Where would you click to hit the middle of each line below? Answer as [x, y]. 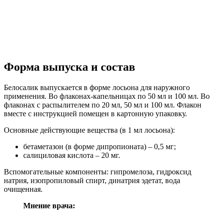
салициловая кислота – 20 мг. [72, 155]
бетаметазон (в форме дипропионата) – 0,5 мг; [100, 146]
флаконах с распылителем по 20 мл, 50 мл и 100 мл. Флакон [103, 105]
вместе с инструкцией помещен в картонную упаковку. [95, 113]
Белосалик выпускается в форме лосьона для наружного [97, 87]
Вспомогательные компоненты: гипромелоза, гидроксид [98, 171]
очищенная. [23, 189]
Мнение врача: [49, 205]
